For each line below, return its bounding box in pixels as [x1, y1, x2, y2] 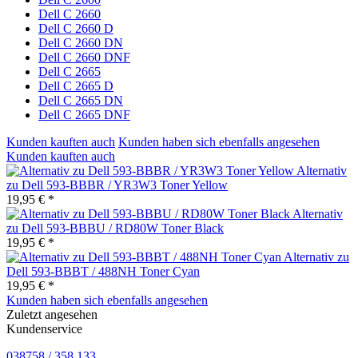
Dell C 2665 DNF [38, 108, 130, 122]
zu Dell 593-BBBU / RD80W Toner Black [6, 221, 224, 236]
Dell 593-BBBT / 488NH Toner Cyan [6, 265, 200, 279]
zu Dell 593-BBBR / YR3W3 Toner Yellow [6, 178, 228, 193]
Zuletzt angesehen [6, 308, 97, 322]
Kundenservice [6, 322, 82, 336]
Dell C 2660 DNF [38, 50, 130, 65]
